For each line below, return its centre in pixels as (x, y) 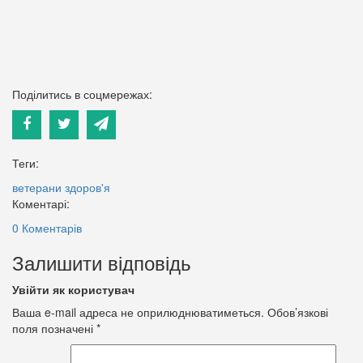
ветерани (37, 187)
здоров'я (88, 187)
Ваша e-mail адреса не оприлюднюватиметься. (138, 312)
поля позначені (54, 328)
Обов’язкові (296, 312)
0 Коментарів (47, 227)
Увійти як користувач (73, 289)
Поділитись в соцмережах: (82, 94)
